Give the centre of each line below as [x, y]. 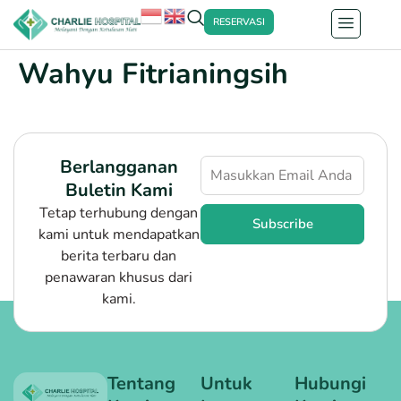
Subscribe [282, 223]
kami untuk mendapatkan [119, 234]
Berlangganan [119, 166]
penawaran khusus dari [119, 277]
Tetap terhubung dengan [119, 213]
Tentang [141, 383]
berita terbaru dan [119, 256]
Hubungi [330, 383]
